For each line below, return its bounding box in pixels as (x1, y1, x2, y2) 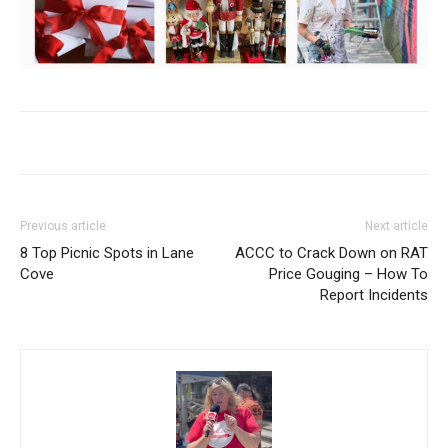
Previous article (20, 218, 106, 233)
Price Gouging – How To (269, 264, 428, 283)
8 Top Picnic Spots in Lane (20, 243, 194, 262)
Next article (365, 218, 428, 233)
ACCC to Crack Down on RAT (235, 243, 428, 262)
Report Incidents (320, 285, 428, 304)
